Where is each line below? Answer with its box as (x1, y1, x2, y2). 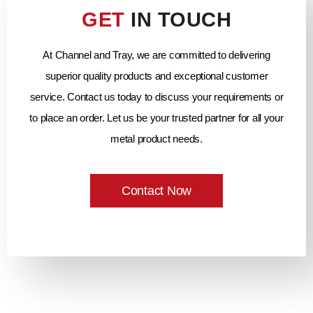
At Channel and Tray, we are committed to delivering (43, 49, 270, 61)
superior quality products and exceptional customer (45, 70, 268, 82)
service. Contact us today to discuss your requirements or (29, 91, 284, 103)
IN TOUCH (124, 8, 231, 31)
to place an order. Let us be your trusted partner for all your (29, 112, 284, 124)
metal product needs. (110, 133, 203, 145)
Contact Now (121, 184, 192, 198)
